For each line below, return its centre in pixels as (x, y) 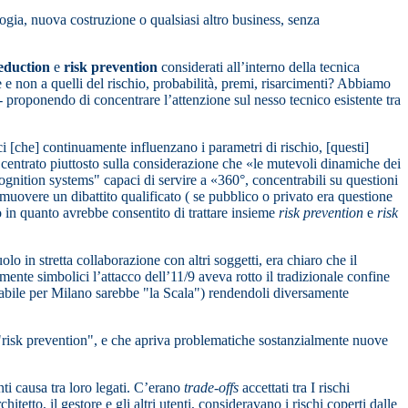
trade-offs (211, 388)
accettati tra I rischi (294, 388)
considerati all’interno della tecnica (260, 67)
